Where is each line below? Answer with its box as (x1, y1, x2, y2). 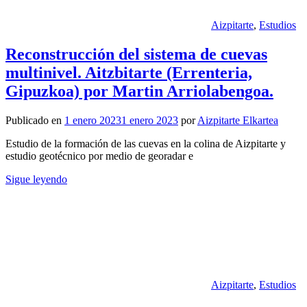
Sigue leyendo (5, 173, 67, 185)
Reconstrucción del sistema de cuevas (5, 45, 267, 63)
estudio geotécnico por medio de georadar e (5, 149, 193, 162)
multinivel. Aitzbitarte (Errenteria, (5, 64, 252, 82)
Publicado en (5, 114, 64, 126)
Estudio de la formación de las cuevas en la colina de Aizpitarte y (5, 137, 286, 149)
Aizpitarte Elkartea (197, 114, 278, 126)
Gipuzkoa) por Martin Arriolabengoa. (5, 82, 273, 100)
